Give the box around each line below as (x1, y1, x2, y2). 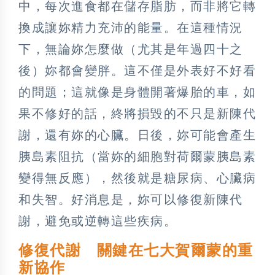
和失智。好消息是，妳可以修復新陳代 (18, 192, 243, 206)
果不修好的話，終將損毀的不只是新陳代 (18, 106, 256, 120)
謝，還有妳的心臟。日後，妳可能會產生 (18, 128, 256, 142)
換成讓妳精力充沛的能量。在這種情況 (18, 20, 243, 34)
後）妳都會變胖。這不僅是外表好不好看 (18, 63, 256, 77)
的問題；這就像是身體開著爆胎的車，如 (18, 85, 256, 99)
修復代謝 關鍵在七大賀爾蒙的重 (18, 242, 254, 258)
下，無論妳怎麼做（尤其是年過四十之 (18, 42, 243, 56)
